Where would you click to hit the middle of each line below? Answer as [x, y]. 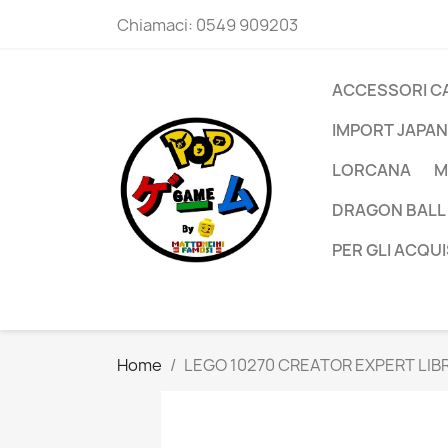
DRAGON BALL [389, 210]
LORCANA [371, 170]
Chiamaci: [156, 25]
